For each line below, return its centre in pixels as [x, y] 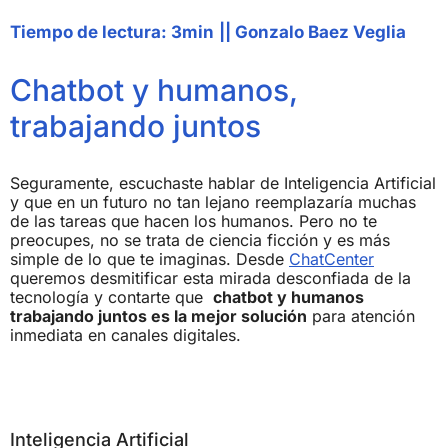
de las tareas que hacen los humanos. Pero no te [193, 221]
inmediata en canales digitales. [125, 335]
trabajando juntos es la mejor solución [158, 316]
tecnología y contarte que [111, 297]
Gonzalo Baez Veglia [320, 32]
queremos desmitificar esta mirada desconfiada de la [210, 278]
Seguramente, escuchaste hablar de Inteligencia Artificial [223, 183]
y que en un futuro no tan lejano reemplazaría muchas [213, 202]
